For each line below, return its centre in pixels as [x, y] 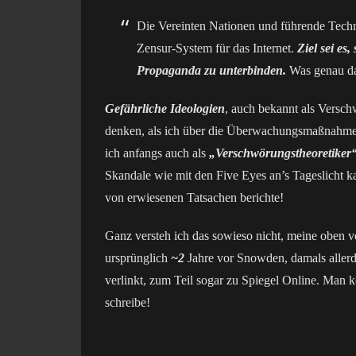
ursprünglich [138, 258]
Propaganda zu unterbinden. [211, 70]
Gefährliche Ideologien [165, 108]
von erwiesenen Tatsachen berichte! [194, 197]
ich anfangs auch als [157, 153]
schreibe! [128, 302]
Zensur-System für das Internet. [217, 48]
